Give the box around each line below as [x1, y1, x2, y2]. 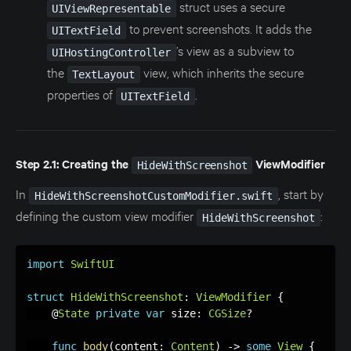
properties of [46, 85, 116, 102]
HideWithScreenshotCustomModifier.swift [34, 189, 273, 202]
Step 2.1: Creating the [16, 154, 132, 172]
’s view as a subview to [176, 41, 295, 58]
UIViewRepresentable [52, 2, 172, 15]
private [96, 307, 139, 320]
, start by [277, 184, 324, 201]
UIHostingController [52, 45, 172, 59]
